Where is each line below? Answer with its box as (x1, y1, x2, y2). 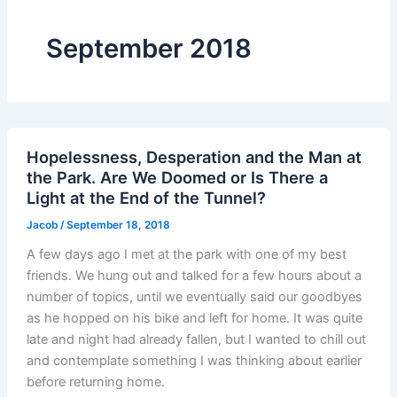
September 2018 (45, 33, 252, 65)
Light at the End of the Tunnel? (26, 188, 266, 208)
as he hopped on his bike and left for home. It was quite (26, 309, 362, 326)
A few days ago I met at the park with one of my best (26, 245, 346, 262)
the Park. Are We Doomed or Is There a (26, 167, 328, 188)
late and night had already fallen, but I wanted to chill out (26, 331, 366, 347)
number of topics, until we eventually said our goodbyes (26, 288, 362, 305)
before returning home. (26, 373, 165, 390)
